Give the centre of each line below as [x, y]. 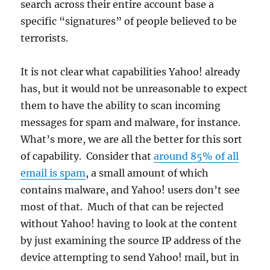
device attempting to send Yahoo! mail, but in [130, 257]
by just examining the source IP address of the [131, 240]
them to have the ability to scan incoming [121, 105]
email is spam [53, 173]
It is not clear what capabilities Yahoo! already [130, 72]
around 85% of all [196, 156]
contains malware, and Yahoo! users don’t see [130, 190]
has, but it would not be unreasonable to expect [134, 89]
